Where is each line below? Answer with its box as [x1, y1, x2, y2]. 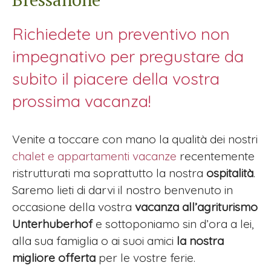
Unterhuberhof [12, 217, 93, 232]
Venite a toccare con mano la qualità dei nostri [12, 132, 258, 147]
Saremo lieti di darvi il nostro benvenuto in [12, 183, 233, 198]
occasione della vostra [12, 200, 135, 215]
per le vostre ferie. [96, 250, 195, 266]
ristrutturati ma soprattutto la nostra [12, 166, 206, 181]
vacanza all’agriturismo [135, 200, 258, 215]
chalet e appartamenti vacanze [12, 149, 177, 164]
